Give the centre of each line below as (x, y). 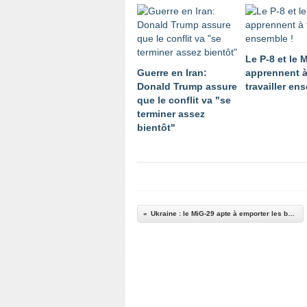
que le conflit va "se (184, 100)
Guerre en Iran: (172, 73)
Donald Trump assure (187, 86)
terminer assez (171, 114)
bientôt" (156, 127)
